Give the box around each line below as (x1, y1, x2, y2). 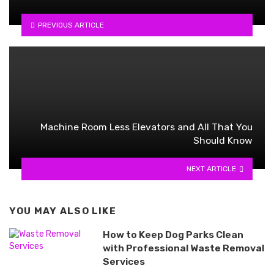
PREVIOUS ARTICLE (37, 20, 104, 29)
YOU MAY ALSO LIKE (9, 205, 116, 217)
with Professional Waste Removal (102, 242, 264, 254)
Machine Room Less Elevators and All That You (40, 120, 253, 133)
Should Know (193, 134, 253, 146)
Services (102, 256, 145, 268)
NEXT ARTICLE (187, 164, 237, 173)
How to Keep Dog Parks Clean (102, 229, 243, 241)
